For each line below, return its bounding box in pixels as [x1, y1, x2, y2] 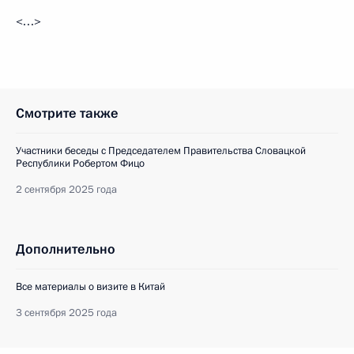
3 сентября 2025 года [16, 306, 117, 320]
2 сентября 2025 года [16, 183, 117, 197]
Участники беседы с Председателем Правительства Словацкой [16, 144, 306, 158]
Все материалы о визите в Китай [16, 280, 165, 294]
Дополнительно [16, 240, 115, 258]
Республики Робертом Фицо [16, 156, 145, 171]
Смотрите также [16, 104, 119, 122]
